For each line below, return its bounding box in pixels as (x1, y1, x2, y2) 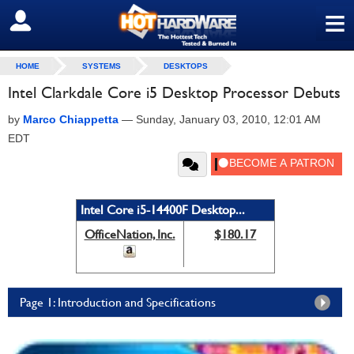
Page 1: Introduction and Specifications (20, 295, 216, 310)
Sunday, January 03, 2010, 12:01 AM (136, 113, 321, 126)
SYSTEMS (82, 62, 121, 70)
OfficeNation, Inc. (84, 227, 175, 242)
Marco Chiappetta (23, 113, 119, 126)
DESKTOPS (164, 62, 208, 70)
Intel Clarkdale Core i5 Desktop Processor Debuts (8, 83, 341, 102)
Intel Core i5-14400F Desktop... (80, 202, 245, 217)
